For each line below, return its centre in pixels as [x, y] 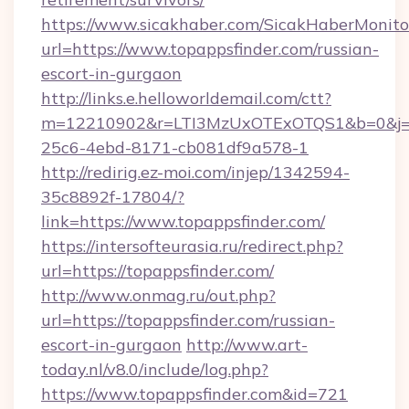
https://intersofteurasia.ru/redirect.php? [192, 246]
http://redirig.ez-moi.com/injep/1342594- [195, 172]
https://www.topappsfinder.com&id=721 [194, 394]
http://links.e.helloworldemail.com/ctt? [186, 98]
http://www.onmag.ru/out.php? [158, 295]
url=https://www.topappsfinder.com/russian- [210, 49]
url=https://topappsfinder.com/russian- [188, 320]
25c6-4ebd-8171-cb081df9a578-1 [175, 147]
